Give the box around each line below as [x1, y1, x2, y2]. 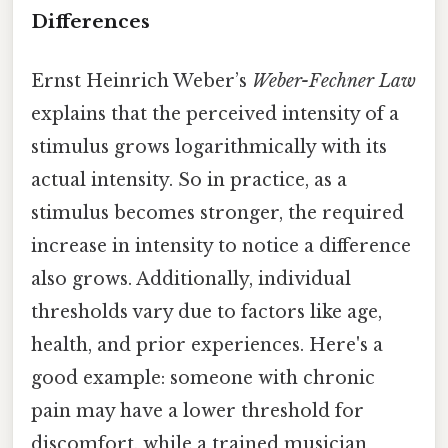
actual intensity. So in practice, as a [31, 168, 347, 191]
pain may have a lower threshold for [31, 399, 364, 422]
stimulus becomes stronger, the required [31, 201, 404, 224]
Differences [31, 9, 150, 33]
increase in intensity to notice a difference [31, 234, 411, 257]
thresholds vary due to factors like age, [31, 300, 382, 323]
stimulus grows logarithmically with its [31, 135, 387, 158]
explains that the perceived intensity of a [31, 102, 399, 125]
